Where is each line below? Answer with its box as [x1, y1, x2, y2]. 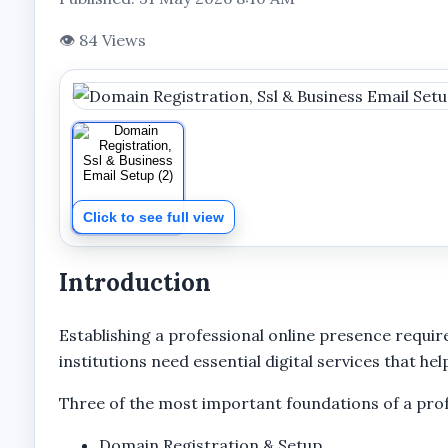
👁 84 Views [58, 30, 146, 50]
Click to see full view [82, 209, 224, 225]
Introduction [58, 267, 211, 298]
